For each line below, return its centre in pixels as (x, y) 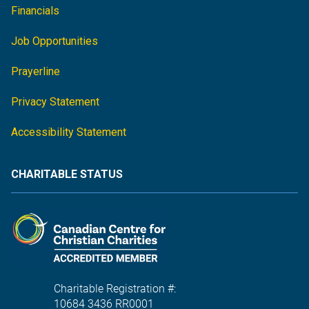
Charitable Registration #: (115, 289)
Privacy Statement (55, 102)
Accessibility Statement (69, 132)
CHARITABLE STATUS (67, 175)
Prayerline (36, 72)
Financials (35, 11)
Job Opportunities (54, 41)
